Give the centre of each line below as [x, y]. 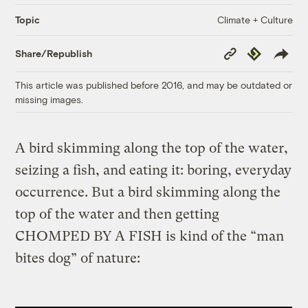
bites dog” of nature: [78, 258]
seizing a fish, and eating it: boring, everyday [154, 170]
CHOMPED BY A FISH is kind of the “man [150, 236]
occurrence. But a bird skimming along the [148, 192]
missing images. [49, 99]
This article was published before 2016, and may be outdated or [154, 85]
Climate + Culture [255, 19]
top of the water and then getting [118, 214]
